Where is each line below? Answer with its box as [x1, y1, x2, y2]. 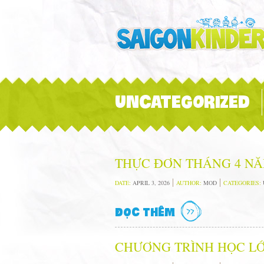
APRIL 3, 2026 [133, 179, 170, 187]
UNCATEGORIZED [115, 95, 250, 108]
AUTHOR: [176, 179, 203, 187]
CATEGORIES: [223, 179, 263, 187]
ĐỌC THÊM [115, 208, 175, 216]
